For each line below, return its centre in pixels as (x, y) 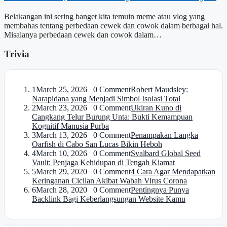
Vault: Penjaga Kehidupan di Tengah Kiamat (103, 163)
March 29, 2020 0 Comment (83, 172)
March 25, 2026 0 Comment (83, 90)
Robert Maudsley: (159, 90)
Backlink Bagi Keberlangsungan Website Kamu (109, 199)
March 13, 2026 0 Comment (83, 135)
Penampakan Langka (164, 135)
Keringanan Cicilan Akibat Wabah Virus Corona (109, 181)
